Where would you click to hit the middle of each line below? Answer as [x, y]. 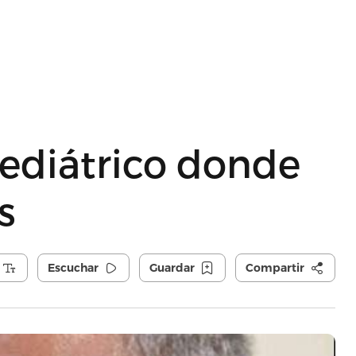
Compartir [275, 268]
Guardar [172, 268]
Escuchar [73, 268]
